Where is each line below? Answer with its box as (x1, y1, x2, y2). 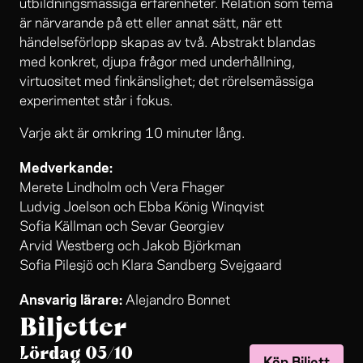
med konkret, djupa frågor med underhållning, (19, 56, 295, 70)
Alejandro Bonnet (122, 294, 230, 308)
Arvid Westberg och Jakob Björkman (19, 240, 241, 254)
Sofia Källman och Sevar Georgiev (19, 220, 224, 234)
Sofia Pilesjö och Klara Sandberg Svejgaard (19, 259, 282, 273)
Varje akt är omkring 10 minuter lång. (19, 127, 245, 141)
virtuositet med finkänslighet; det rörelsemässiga (19, 75, 314, 89)
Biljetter (19, 310, 127, 343)
